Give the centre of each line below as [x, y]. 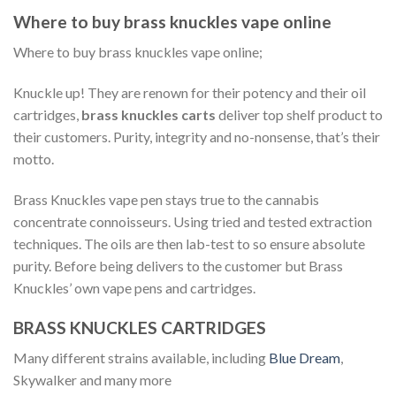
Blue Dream [305, 358]
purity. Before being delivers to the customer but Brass [178, 265]
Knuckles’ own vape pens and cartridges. [134, 287]
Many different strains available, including [141, 358]
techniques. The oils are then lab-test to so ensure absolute [189, 243]
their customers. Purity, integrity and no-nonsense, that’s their [197, 136]
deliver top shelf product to [299, 114]
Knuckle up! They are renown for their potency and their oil [190, 92]
